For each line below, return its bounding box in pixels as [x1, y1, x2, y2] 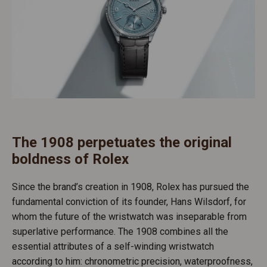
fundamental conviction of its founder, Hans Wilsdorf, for [12, 195, 246, 207]
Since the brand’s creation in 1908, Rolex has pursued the [12, 181, 249, 193]
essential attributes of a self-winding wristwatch [12, 240, 214, 252]
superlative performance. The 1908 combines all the [12, 225, 228, 237]
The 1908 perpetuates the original [12, 133, 232, 151]
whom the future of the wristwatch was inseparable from [12, 210, 247, 222]
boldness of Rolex [12, 150, 129, 167]
